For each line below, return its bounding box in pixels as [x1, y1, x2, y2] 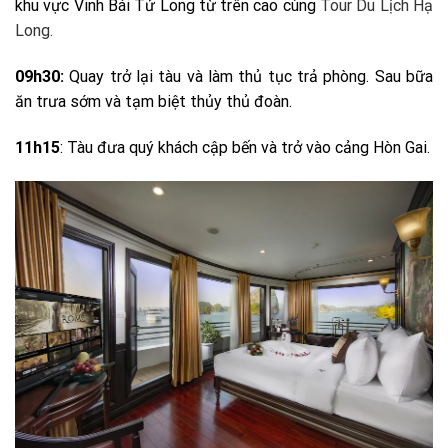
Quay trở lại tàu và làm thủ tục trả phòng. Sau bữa [64, 67, 433, 87]
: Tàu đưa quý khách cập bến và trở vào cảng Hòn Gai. [60, 137, 430, 157]
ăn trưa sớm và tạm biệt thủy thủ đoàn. [15, 92, 292, 112]
